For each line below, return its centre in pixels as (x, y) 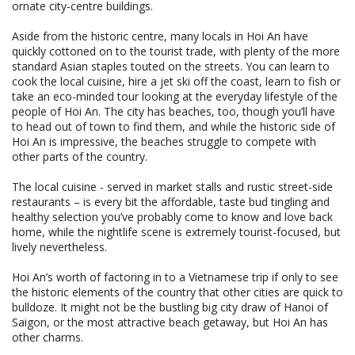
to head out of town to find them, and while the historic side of (174, 127)
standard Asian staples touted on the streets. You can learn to (171, 67)
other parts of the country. (80, 157)
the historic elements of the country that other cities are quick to (177, 292)
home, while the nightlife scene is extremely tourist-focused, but (176, 232)
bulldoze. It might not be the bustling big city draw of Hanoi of (170, 307)
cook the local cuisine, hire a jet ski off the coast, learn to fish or (176, 82)
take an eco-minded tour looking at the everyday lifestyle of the (175, 97)
